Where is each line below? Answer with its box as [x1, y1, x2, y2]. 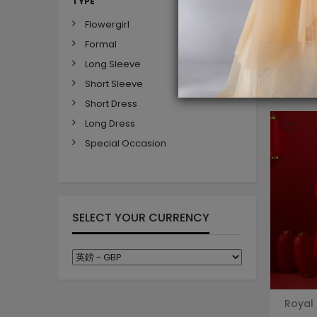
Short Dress [85, 96, 137, 110]
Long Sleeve [85, 57, 141, 71]
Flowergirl [85, 17, 129, 31]
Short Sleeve [85, 76, 143, 91]
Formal [85, 37, 117, 51]
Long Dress [85, 116, 135, 130]
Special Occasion [85, 136, 166, 150]
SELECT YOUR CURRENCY [72, 209, 209, 226]
